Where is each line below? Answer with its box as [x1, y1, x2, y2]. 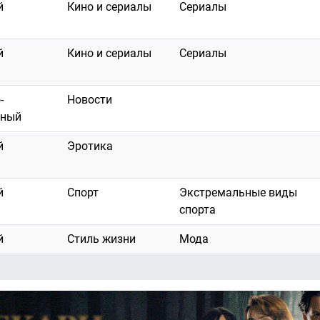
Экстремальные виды [179, 186, 297, 200]
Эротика [67, 139, 113, 154]
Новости [67, 93, 112, 107]
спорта [179, 203, 216, 217]
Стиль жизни [67, 232, 136, 246]
